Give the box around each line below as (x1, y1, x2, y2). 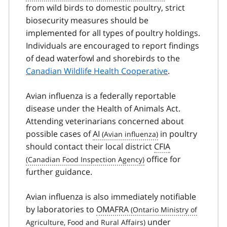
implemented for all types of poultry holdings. (26, 27, 200, 39)
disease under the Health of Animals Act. (26, 102, 180, 114)
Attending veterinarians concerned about (26, 115, 184, 127)
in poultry (158, 128, 197, 139)
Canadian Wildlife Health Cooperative (26, 65, 168, 77)
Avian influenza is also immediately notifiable (26, 191, 196, 202)
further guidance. (26, 166, 92, 177)
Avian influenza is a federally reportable (26, 90, 176, 101)
